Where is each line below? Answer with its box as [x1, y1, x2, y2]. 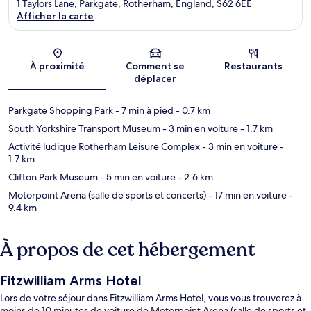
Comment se [126, 60, 185, 73]
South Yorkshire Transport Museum [8, 122, 160, 135]
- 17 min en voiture [206, 189, 287, 202]
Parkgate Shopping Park [8, 104, 113, 117]
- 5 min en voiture [98, 171, 176, 184]
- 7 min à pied [113, 104, 174, 117]
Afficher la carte [17, 10, 94, 23]
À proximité [30, 60, 85, 73]
